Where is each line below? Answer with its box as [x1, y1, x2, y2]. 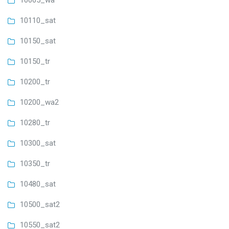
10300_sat [20, 139, 56, 148]
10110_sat [20, 16, 56, 26]
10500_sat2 [20, 200, 60, 210]
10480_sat [20, 179, 56, 189]
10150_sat [20, 36, 56, 46]
